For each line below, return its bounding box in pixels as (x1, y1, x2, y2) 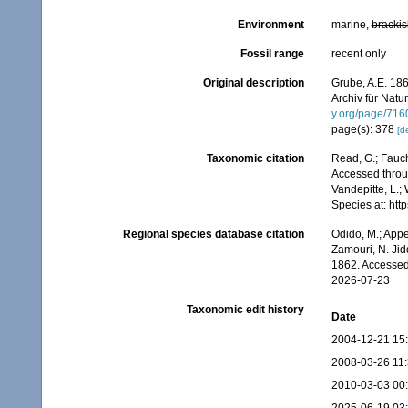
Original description (202, 76, 304, 89)
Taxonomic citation (206, 152, 304, 165)
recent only (331, 47, 386, 60)
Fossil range (240, 47, 304, 60)
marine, (331, 18, 372, 31)
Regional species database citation (122, 228, 304, 240)
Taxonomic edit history (186, 303, 304, 316)
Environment (237, 18, 304, 31)
